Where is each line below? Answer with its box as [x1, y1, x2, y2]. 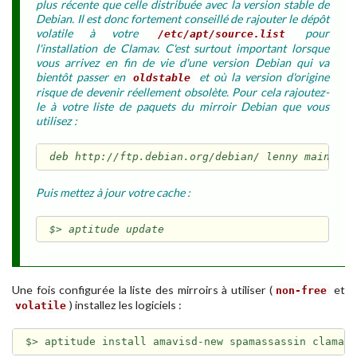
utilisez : [36, 113, 77, 127]
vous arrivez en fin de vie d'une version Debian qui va [36, 55, 329, 69]
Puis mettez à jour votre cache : [36, 186, 190, 200]
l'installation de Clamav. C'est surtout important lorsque [36, 41, 329, 55]
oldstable [133, 71, 191, 84]
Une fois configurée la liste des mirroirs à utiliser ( [12, 282, 273, 296]
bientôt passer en [36, 69, 131, 84]
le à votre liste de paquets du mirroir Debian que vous [36, 99, 329, 113]
